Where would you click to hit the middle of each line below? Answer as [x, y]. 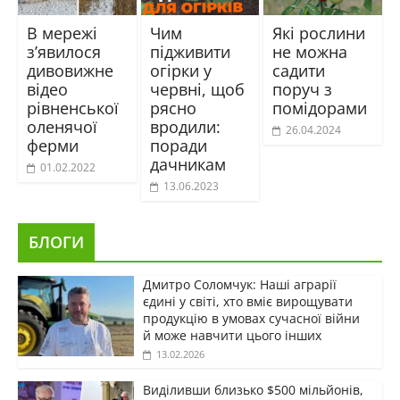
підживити [190, 51]
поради [178, 145]
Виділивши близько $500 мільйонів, [253, 389]
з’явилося [63, 51]
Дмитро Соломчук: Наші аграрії [239, 284]
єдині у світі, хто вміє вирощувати [247, 301]
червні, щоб [197, 89]
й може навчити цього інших [232, 335]
